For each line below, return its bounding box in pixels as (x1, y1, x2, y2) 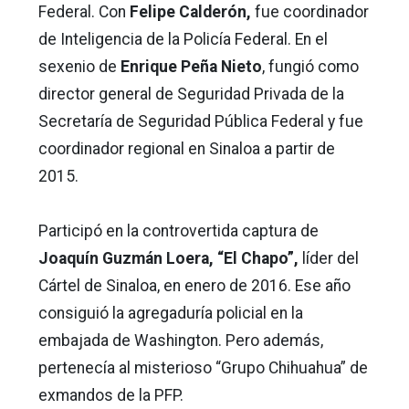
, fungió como (262, 57, 359, 76)
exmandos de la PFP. (38, 385, 184, 404)
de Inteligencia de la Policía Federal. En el (38, 29, 328, 48)
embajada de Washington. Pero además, (38, 330, 323, 350)
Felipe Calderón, (126, 2, 255, 21)
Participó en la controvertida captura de (38, 221, 319, 240)
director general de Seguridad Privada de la (38, 84, 344, 103)
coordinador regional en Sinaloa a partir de (38, 139, 335, 158)
